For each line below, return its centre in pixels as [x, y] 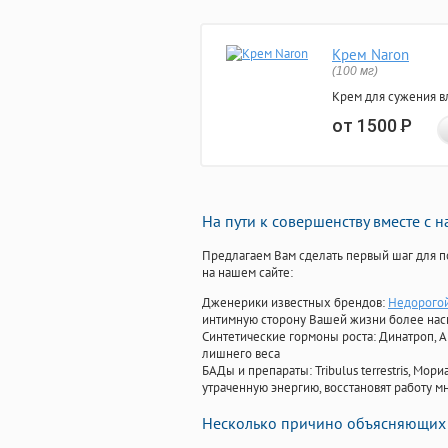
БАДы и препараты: [258, 371]
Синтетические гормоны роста [287, 337]
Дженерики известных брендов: [295, 303]
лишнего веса [241, 354]
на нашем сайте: [247, 273]
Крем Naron [370, 55]
